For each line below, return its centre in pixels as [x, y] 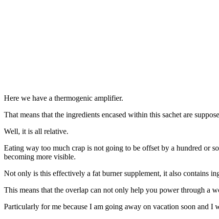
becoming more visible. [40, 156]
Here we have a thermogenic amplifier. [64, 98]
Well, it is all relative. [36, 131]
